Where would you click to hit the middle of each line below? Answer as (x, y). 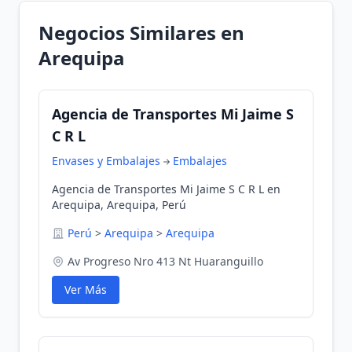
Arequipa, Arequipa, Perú (119, 205)
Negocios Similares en (141, 33)
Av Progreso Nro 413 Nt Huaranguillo (165, 261)
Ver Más (86, 290)
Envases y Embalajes (106, 161)
